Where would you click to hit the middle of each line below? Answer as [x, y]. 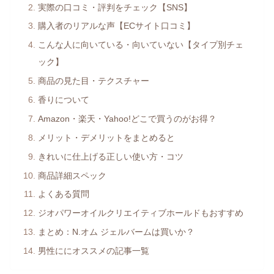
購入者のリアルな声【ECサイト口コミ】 [117, 26]
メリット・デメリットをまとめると [107, 137]
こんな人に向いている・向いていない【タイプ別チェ [141, 45]
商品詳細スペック [72, 175]
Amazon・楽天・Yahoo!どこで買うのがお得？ [128, 118]
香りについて [64, 100]
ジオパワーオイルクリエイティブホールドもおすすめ [141, 213]
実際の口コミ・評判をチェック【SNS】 [115, 7]
